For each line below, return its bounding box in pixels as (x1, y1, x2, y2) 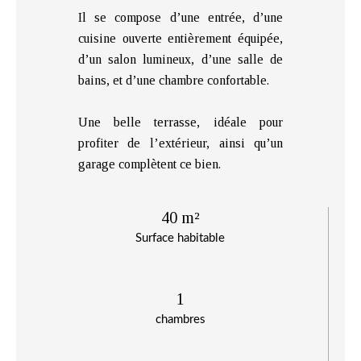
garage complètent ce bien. (77, 156, 221, 171)
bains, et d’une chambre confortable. (77, 73, 269, 87)
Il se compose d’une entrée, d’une (77, 10, 284, 24)
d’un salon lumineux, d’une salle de (77, 52, 284, 66)
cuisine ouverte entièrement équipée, (77, 31, 284, 45)
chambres (155, 313, 205, 326)
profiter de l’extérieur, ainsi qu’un (77, 135, 284, 150)
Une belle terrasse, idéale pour (77, 114, 284, 129)
